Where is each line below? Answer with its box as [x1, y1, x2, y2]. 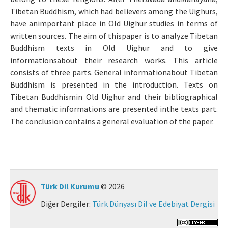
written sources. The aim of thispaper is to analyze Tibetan [10, 31, 218, 41]
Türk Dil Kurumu [41, 181, 99, 191]
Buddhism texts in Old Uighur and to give [10, 43, 218, 53]
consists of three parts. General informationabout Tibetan [10, 67, 218, 78]
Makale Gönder [18, 11, 74, 21]
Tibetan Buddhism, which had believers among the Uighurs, [10, 6, 218, 17]
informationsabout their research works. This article [10, 55, 218, 66]
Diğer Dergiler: [41, 198, 92, 209]
